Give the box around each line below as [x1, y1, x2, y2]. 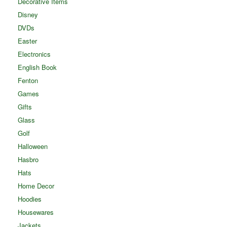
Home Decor [18, 180, 54, 191]
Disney [18, 9, 38, 19]
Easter [18, 35, 37, 46]
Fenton [18, 75, 38, 85]
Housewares [18, 207, 54, 217]
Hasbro [18, 154, 39, 164]
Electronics [18, 49, 51, 59]
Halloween [18, 141, 48, 151]
